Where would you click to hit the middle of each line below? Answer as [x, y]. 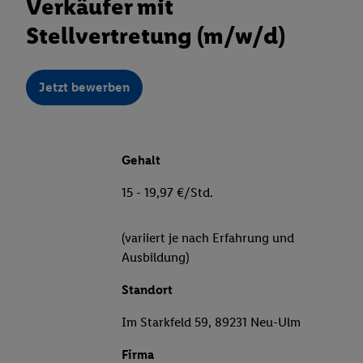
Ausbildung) [156, 258]
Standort [147, 290]
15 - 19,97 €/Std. [167, 193]
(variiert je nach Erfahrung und [208, 238]
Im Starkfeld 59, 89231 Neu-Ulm [211, 322]
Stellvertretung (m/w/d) [156, 36]
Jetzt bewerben [84, 88]
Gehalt [141, 160]
